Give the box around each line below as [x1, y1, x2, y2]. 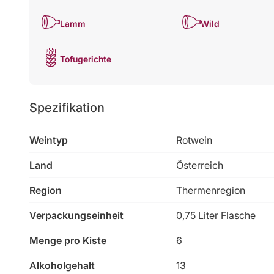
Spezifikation [29, 100, 105, 115]
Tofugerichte [60, 54, 111, 65]
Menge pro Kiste [29, 234, 106, 246]
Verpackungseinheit [29, 209, 124, 221]
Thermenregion [176, 183, 245, 196]
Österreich [176, 158, 223, 171]
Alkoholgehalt [29, 259, 95, 272]
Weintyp [29, 133, 68, 146]
